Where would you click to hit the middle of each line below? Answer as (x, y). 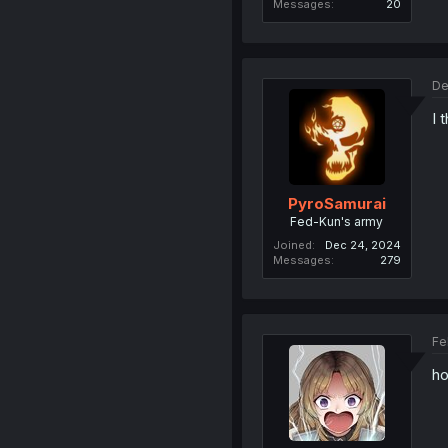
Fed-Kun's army (337, 221)
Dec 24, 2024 (362, 244)
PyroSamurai (336, 203)
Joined (292, 244)
